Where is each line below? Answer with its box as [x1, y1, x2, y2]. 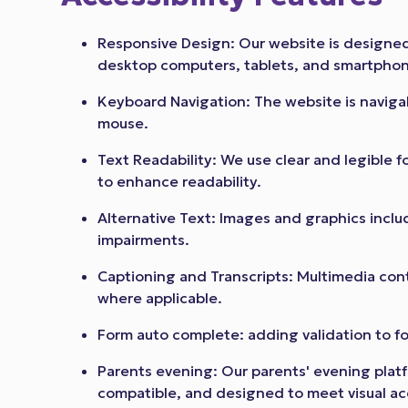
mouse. [97, 114, 149, 133]
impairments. [97, 230, 190, 250]
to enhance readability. [97, 172, 266, 191]
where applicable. [97, 289, 223, 308]
